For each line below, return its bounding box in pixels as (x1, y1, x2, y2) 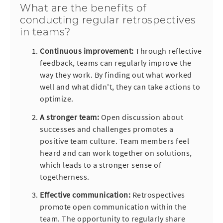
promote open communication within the (40, 202, 187, 212)
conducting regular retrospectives (20, 13, 196, 26)
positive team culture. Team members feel (40, 135, 189, 146)
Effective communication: (40, 190, 130, 200)
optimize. (40, 93, 74, 104)
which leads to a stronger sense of (40, 159, 161, 170)
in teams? (20, 25, 71, 38)
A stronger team (40, 111, 97, 122)
